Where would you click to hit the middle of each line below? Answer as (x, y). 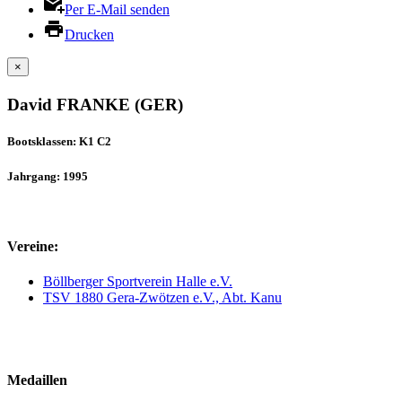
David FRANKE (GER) (95, 105)
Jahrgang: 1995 (48, 176)
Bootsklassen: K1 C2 (59, 142)
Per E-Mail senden (117, 9)
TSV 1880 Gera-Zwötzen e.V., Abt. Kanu (162, 298)
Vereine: (33, 247)
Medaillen (37, 380)
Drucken (89, 35)
